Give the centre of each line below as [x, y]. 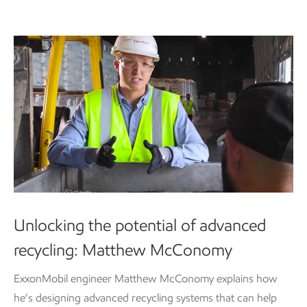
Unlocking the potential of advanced [140, 225]
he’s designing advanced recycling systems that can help [145, 298]
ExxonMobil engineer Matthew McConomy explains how [146, 279]
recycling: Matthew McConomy [123, 250]
